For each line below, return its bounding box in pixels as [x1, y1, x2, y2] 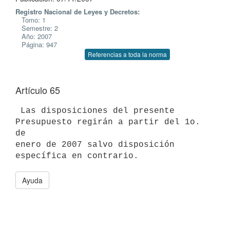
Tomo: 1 [15, 15, 46, 25]
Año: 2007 [15, 31, 52, 41]
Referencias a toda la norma [88, 50, 167, 59]
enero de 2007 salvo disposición [15, 140, 175, 149]
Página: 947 [15, 40, 57, 49]
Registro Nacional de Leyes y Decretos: [15, 7, 140, 16]
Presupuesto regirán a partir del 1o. [15, 117, 200, 127]
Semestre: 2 [15, 23, 58, 33]
